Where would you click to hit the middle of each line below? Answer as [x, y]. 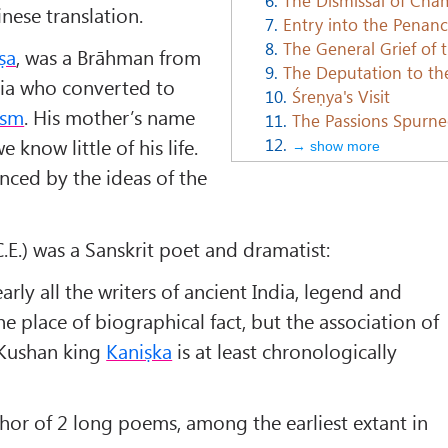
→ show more [335, 146]
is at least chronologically [285, 350]
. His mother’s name [110, 117]
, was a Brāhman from [109, 57]
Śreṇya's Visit [340, 95]
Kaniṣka [139, 350]
